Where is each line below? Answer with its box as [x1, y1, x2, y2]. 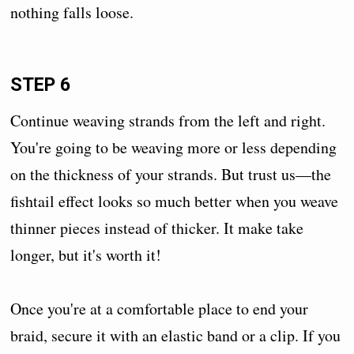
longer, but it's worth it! [10, 243, 162, 265]
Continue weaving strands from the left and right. [10, 109, 326, 131]
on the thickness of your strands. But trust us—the [10, 163, 332, 185]
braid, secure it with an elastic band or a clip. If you [10, 324, 341, 346]
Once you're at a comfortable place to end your [10, 297, 309, 319]
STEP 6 [10, 73, 71, 96]
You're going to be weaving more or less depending [10, 136, 337, 158]
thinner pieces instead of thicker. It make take [10, 217, 304, 239]
